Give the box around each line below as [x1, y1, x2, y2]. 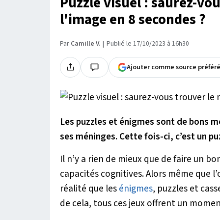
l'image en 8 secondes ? [60, 9, 206, 30]
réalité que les [60, 181, 119, 195]
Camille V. [71, 38, 100, 49]
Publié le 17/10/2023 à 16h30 [107, 38, 189, 49]
